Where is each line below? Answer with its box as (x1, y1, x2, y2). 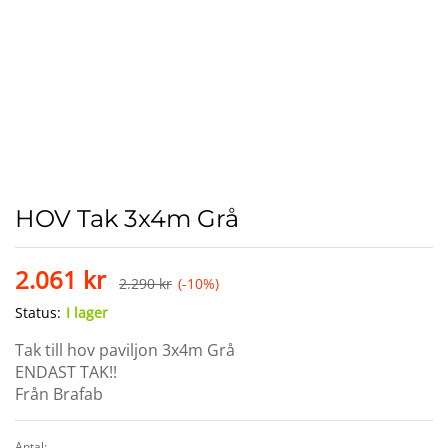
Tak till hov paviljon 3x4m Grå (15, 339, 235, 362)
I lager (66, 303, 108, 323)
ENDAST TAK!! (15, 361, 117, 384)
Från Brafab (15, 383, 103, 406)
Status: (15, 303, 61, 323)
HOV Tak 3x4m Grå (15, 204, 239, 234)
